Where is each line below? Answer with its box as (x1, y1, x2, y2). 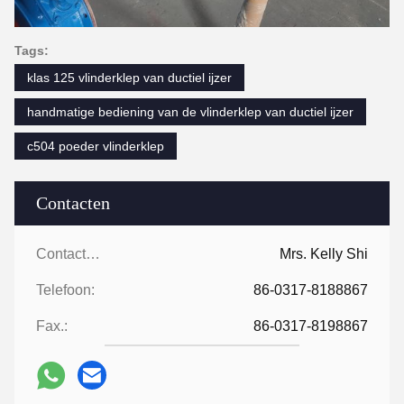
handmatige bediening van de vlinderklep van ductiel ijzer (27, 105, 353, 119)
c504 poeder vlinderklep (27, 139, 164, 153)
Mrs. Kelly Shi (280, 246, 368, 262)
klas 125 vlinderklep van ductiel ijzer (27, 70, 232, 85)
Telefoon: (36, 282, 95, 298)
